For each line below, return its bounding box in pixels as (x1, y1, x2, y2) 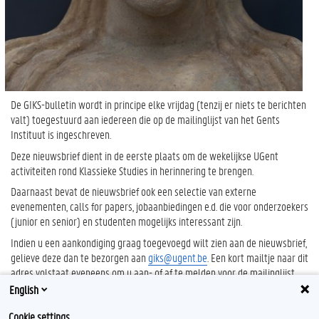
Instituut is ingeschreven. (11, 127, 111, 142)
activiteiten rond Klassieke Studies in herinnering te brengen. (11, 162, 253, 178)
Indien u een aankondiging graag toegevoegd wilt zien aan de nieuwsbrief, (11, 234, 307, 250)
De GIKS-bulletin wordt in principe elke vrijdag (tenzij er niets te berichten (11, 97, 306, 113)
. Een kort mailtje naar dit (207, 249, 308, 265)
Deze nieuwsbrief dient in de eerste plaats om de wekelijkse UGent (11, 147, 278, 163)
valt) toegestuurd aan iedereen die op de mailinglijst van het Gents (11, 112, 280, 127)
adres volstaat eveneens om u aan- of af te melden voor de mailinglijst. (11, 264, 296, 280)
